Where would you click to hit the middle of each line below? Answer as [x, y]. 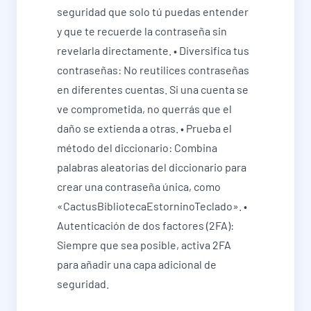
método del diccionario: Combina [137, 148]
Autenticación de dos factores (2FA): [145, 226]
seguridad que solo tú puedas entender [153, 12]
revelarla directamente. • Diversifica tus [153, 51]
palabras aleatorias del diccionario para [152, 167]
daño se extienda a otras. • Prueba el [144, 128]
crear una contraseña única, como [139, 187]
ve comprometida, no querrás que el [144, 109]
